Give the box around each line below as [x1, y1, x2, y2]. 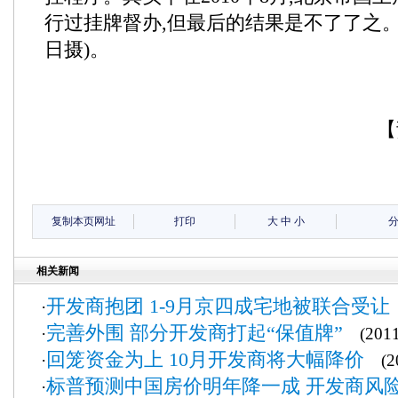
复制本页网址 [51, 215, 115, 227]
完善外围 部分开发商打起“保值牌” [46, 322, 343, 344]
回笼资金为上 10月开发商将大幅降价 [46, 348, 364, 370]
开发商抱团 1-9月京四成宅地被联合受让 [46, 295, 390, 317]
